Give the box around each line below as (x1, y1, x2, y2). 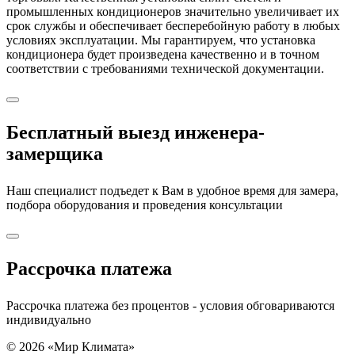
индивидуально (6, 312, 91, 326)
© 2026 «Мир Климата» (6, 339, 135, 353)
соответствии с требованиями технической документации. (6, 61, 324, 75)
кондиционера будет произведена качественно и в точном (6, 47, 319, 61)
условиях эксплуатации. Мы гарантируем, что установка (6, 32, 315, 47)
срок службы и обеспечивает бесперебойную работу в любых (6, 18, 340, 32)
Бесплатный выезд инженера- (6, 121, 265, 143)
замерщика (6, 143, 103, 164)
